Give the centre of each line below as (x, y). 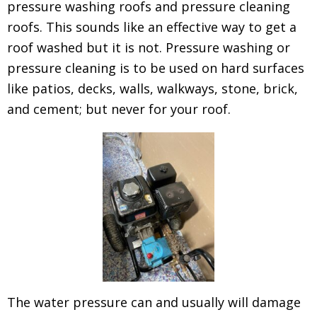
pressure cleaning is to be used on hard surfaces (156, 68)
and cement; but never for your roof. (119, 109)
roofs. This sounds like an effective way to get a (152, 27)
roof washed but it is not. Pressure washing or (149, 47)
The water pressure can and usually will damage (154, 302)
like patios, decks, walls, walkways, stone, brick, (152, 88)
